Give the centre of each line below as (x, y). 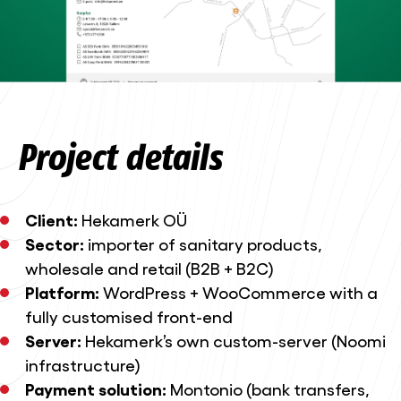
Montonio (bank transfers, (268, 389)
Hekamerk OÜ (132, 220)
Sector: (54, 244)
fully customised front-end (128, 316)
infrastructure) (82, 365)
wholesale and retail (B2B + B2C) (149, 268)
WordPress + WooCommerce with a (238, 292)
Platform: (62, 292)
